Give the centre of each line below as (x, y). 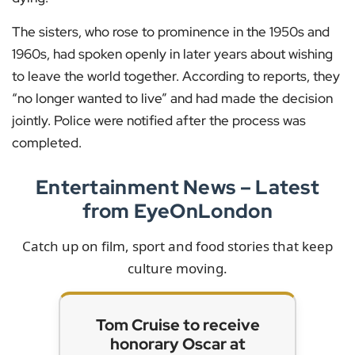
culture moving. (177, 268)
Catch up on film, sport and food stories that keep (177, 246)
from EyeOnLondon (177, 211)
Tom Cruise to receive (177, 324)
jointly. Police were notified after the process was (159, 120)
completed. (47, 142)
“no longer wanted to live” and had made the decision (172, 98)
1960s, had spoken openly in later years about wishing (172, 53)
